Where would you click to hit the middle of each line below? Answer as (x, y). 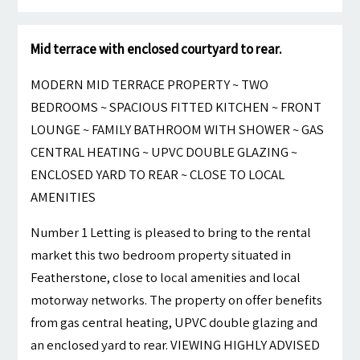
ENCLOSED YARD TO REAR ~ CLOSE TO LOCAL (158, 175)
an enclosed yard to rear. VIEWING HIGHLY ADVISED (176, 345)
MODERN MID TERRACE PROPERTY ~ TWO (150, 85)
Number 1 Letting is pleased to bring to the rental (171, 233)
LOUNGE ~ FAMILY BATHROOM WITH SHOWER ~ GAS (178, 130)
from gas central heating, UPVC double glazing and (174, 323)
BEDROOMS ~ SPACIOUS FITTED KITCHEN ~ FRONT (176, 107)
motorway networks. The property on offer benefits (177, 300)
